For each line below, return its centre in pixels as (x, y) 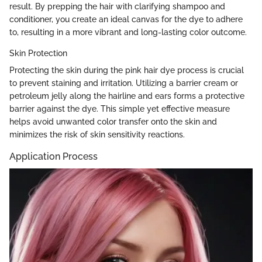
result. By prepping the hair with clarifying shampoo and (117, 7)
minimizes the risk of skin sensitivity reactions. (97, 135)
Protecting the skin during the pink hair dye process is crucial (127, 70)
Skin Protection (38, 54)
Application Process (54, 157)
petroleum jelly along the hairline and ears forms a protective (127, 96)
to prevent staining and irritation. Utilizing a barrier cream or (124, 83)
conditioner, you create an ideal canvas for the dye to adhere (126, 20)
